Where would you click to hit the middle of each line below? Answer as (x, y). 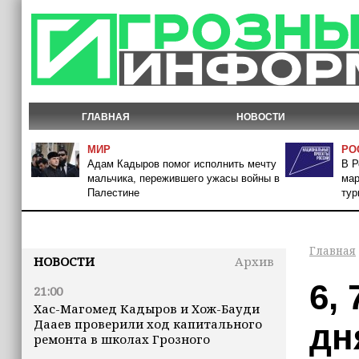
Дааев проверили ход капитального (148, 324)
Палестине (113, 193)
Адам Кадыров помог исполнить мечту (182, 164)
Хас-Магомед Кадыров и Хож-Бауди (147, 309)
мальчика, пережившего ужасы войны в (184, 178)
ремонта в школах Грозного (122, 339)
